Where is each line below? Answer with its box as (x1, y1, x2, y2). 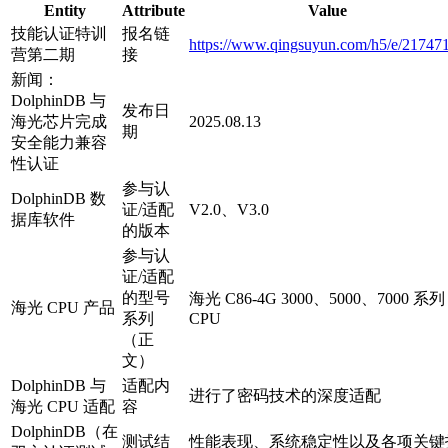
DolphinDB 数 (11, 190, 106, 208)
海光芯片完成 (11, 113, 107, 131)
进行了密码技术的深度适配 (189, 387, 381, 405)
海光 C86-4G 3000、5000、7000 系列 (189, 290, 445, 308)
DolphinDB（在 (11, 423, 118, 441)
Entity (43, 2, 86, 20)
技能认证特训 (11, 25, 107, 43)
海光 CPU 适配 (11, 398, 115, 416)
